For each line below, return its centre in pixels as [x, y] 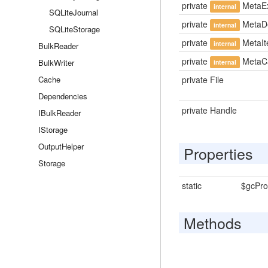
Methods [212, 223]
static [191, 185]
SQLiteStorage [74, 29]
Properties [218, 153]
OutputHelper [61, 146]
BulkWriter [56, 63]
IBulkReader [60, 113]
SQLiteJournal [74, 12]
